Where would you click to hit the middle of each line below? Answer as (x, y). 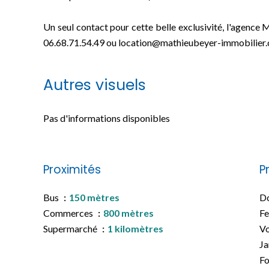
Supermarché (71, 228)
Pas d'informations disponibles (107, 118)
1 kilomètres (135, 228)
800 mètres (128, 213)
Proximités (72, 170)
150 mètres (94, 197)
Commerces (69, 213)
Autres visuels (95, 85)
